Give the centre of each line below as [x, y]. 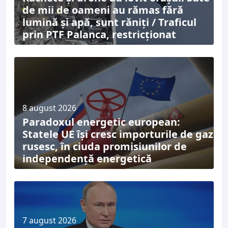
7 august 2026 [49, 220]
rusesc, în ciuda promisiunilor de [105, 146]
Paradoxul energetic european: [101, 122]
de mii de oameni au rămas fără [103, 10]
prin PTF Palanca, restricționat [99, 34]
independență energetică [87, 159]
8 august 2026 [49, 108]
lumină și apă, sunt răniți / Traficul [109, 22]
